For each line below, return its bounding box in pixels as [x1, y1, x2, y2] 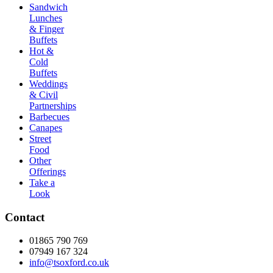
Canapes [29, 122, 62, 133]
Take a [29, 177, 55, 188]
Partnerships [29, 100, 76, 111]
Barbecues [29, 111, 69, 122]
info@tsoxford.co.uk [29, 257, 109, 268]
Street [29, 133, 51, 144]
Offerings [29, 166, 66, 177]
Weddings [29, 78, 68, 89]
